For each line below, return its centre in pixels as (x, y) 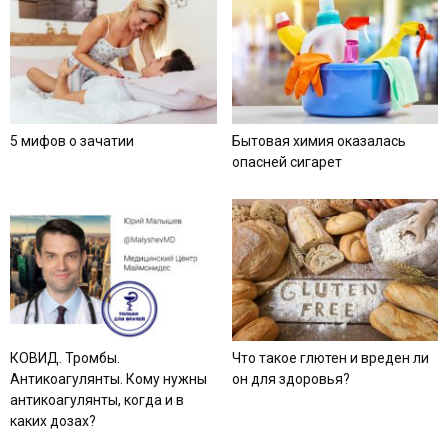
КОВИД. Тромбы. (65, 357)
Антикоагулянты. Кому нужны (108, 378)
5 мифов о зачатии (72, 140)
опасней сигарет (286, 161)
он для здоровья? (290, 378)
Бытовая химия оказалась (318, 140)
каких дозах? (53, 420)
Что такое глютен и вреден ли (330, 357)
